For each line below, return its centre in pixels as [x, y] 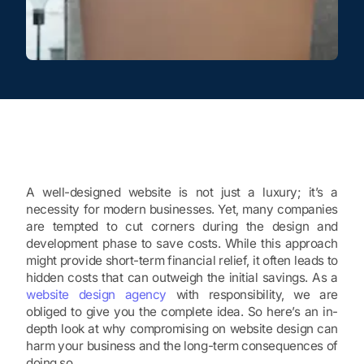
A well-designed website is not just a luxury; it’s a [182, 193]
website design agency [96, 295]
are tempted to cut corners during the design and [182, 227]
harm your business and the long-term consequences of [182, 346]
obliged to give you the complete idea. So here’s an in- [182, 312]
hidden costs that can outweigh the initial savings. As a [182, 278]
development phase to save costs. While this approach [182, 244]
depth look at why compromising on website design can [182, 329]
